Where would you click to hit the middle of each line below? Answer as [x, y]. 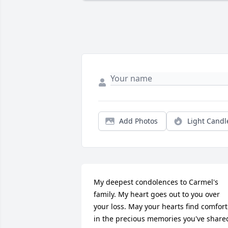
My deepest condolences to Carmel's [156, 182]
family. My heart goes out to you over [157, 194]
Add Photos [138, 121]
